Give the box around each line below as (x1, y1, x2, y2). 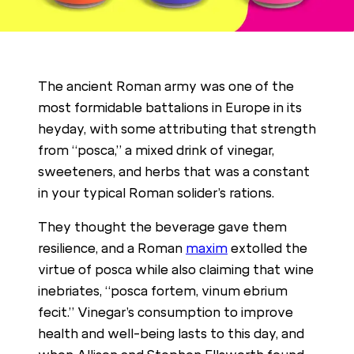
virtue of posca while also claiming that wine (38, 262, 314, 278)
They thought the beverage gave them (38, 220, 287, 235)
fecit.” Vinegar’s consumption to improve (38, 305, 293, 321)
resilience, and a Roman (38, 241, 186, 257)
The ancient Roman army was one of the (38, 79, 294, 95)
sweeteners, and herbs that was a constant (38, 164, 310, 180)
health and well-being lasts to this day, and (38, 326, 304, 342)
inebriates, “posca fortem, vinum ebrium (38, 284, 288, 299)
